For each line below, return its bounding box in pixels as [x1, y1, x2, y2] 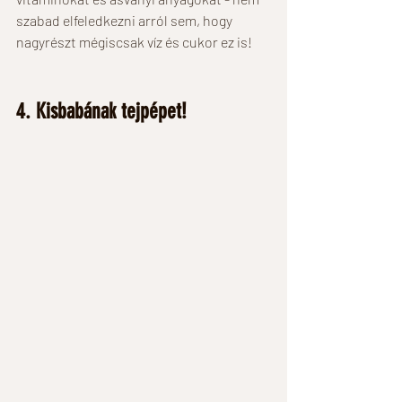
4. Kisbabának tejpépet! [16, 98, 192, 124]
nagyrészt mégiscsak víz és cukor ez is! [16, 32, 255, 50]
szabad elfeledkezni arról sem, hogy [16, 11, 235, 29]
